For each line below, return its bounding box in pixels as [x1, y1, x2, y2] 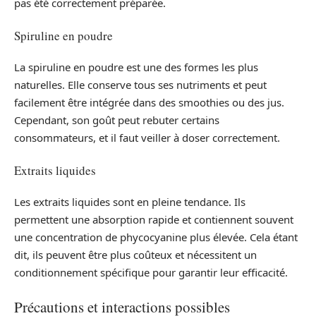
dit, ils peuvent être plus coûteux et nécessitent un [14, 248, 257, 262]
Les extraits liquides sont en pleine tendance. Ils [14, 195, 245, 209]
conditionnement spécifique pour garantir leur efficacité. [14, 265, 288, 279]
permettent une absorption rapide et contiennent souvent [14, 212, 293, 226]
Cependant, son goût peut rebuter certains [14, 113, 219, 127]
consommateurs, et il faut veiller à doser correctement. [14, 130, 280, 145]
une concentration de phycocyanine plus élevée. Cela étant [14, 230, 298, 244]
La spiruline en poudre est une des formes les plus [14, 60, 258, 74]
